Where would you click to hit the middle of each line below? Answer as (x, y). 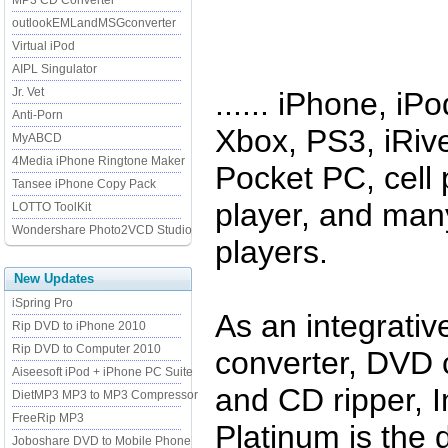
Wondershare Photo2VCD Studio (102, 230)
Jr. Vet (28, 92)
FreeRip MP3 (48, 418)
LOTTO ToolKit (51, 207)
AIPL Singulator (54, 69)
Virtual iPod (43, 46)
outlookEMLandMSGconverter (94, 23)
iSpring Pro (42, 303)
